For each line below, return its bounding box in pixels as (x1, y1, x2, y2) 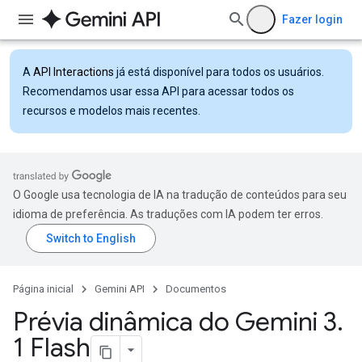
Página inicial (13, 283, 74, 295)
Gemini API (95, 283, 145, 295)
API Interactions (33, 65, 114, 78)
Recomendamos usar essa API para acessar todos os (23, 85, 294, 98)
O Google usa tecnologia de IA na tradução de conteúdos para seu (13, 188, 347, 201)
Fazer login (282, 13, 343, 26)
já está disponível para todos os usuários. (114, 65, 324, 78)
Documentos (166, 283, 226, 295)
